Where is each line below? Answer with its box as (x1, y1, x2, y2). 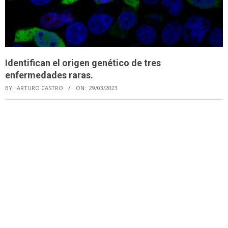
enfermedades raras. (5, 69, 93, 80)
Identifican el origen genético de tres (5, 57, 161, 68)
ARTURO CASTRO (17, 83, 63, 92)
